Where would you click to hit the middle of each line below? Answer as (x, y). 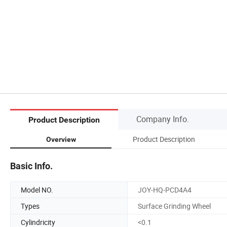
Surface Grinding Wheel (174, 206)
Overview (61, 139)
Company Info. (163, 119)
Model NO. (37, 190)
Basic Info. (31, 166)
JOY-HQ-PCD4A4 (165, 190)
